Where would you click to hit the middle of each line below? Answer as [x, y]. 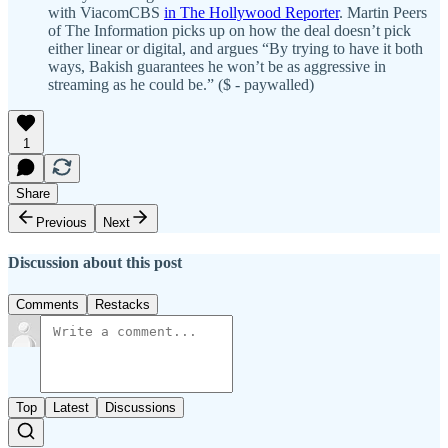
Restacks [122, 304]
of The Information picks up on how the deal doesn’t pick [229, 31]
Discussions [140, 407]
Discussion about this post [95, 263]
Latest [71, 407]
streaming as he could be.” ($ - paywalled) [181, 85]
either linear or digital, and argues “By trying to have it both [235, 49]
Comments [47, 304]
